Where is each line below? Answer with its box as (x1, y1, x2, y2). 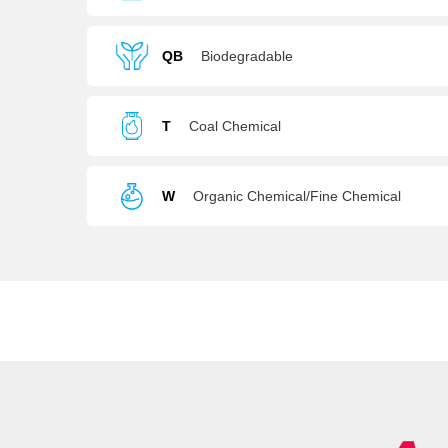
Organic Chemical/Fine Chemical (193, 188, 401, 204)
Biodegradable (201, 48, 293, 64)
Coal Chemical (189, 118, 281, 134)
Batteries (162, 38, 218, 54)
